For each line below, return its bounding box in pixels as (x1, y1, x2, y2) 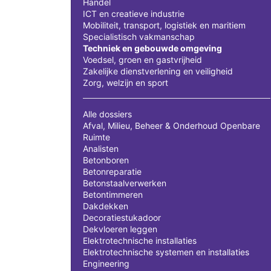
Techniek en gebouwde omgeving (83, 42, 222, 53)
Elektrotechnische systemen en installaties (83, 246, 249, 257)
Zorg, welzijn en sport (83, 77, 168, 88)
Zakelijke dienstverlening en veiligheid (83, 65, 233, 76)
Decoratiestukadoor (83, 212, 161, 223)
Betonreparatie (83, 166, 142, 177)
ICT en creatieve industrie (83, 8, 184, 19)
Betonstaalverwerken (83, 177, 166, 188)
